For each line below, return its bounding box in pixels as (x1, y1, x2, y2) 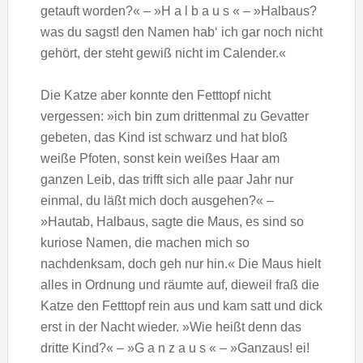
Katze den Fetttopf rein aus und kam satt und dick (40, 299, 322, 314)
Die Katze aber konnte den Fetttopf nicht (40, 88, 271, 103)
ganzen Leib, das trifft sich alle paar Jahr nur (40, 173, 293, 187)
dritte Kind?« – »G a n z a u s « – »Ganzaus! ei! (40, 341, 310, 356)
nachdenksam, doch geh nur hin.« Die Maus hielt (40, 257, 321, 271)
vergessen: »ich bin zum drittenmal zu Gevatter (40, 109, 309, 124)
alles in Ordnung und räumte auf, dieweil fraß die (40, 278, 319, 293)
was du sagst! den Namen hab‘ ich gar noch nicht (40, 25, 322, 40)
